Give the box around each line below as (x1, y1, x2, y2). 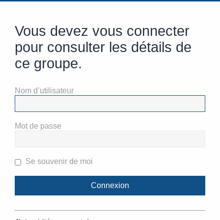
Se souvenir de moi (24, 157, 93, 166)
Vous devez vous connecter (15, 23, 190, 39)
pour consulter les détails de (15, 39, 192, 55)
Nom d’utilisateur (15, 86, 74, 95)
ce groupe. (15, 55, 82, 72)
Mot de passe (15, 122, 61, 131)
